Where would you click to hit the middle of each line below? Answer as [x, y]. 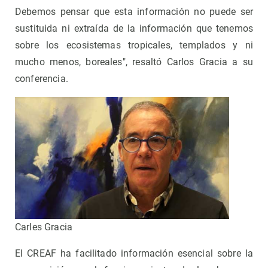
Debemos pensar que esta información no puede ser [134, 12]
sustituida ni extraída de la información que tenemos [134, 29]
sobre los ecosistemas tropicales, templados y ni [134, 45]
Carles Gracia [44, 227]
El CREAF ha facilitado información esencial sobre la [134, 253]
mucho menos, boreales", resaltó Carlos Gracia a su [134, 62]
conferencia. [42, 79]
